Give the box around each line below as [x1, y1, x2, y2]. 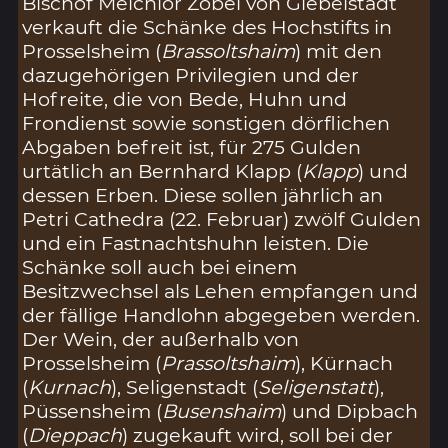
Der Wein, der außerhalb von [22, 327, 300, 352]
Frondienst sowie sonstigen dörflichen [22, 111, 391, 136]
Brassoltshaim [161, 39, 296, 64]
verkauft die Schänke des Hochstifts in [22, 15, 393, 40]
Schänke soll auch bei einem [22, 255, 298, 280]
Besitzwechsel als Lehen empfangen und [22, 279, 419, 304]
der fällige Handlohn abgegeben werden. [22, 303, 421, 328]
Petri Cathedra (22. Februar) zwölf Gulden [22, 207, 422, 232]
